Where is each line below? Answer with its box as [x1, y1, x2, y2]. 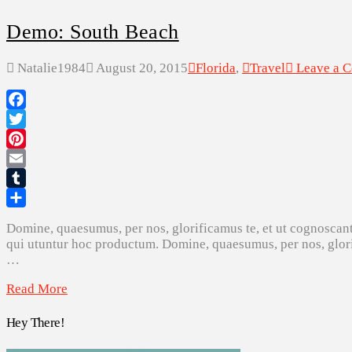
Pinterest [6, 151, 55, 167]
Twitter [6, 131, 46, 147]
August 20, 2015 [93, 60, 188, 76]
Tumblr [6, 190, 46, 206]
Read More [6, 281, 68, 297]
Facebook [6, 112, 60, 127]
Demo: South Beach [6, 20, 179, 44]
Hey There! [6, 315, 65, 331]
